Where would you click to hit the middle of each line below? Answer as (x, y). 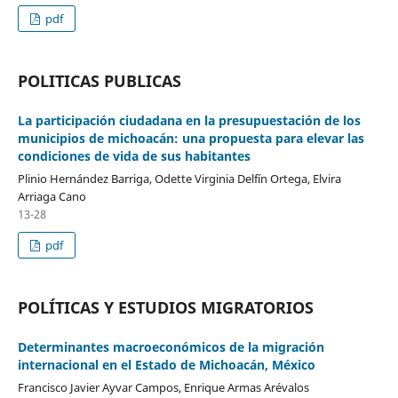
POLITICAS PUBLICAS (99, 80)
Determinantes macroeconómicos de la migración (171, 346)
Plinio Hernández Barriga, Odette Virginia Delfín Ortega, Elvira (179, 178)
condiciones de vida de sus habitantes (134, 155)
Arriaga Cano (52, 196)
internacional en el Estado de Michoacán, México (166, 364)
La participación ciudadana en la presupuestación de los (189, 120)
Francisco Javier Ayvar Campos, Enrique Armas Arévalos (163, 387)
